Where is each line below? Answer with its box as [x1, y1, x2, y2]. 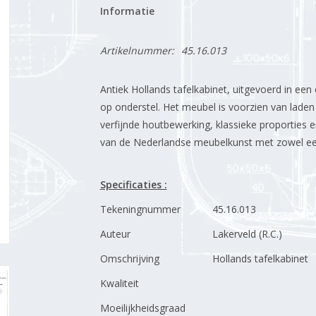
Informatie [99, 4, 154, 18]
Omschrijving [99, 252, 159, 265]
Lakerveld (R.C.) [212, 227, 282, 241]
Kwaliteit [99, 276, 139, 290]
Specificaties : [99, 178, 167, 191]
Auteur [99, 227, 130, 241]
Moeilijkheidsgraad [99, 301, 186, 315]
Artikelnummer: [99, 44, 174, 57]
